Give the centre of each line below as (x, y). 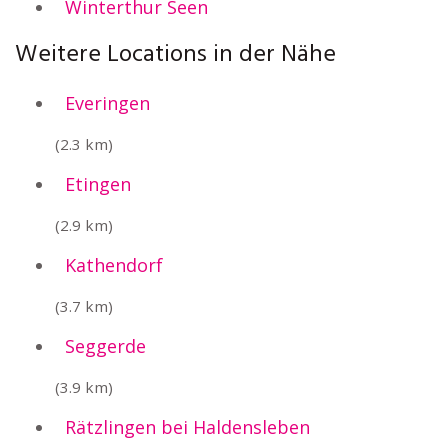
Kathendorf (114, 265)
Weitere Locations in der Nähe (175, 55)
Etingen (98, 184)
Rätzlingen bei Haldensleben (187, 427)
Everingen (107, 103)
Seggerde (105, 346)
